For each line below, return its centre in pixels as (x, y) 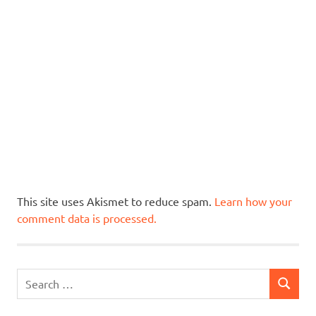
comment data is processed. (87, 218)
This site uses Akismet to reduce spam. (116, 201)
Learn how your (253, 201)
